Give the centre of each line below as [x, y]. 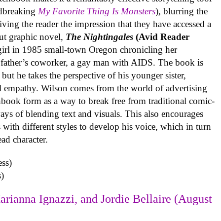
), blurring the [182, 11]
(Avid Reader [162, 37]
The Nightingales [100, 37]
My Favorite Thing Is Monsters [97, 11]
